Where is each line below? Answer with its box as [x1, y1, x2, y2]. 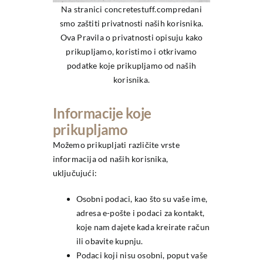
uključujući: [52, 168, 97, 178]
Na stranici [61, 4, 104, 14]
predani [173, 4, 202, 14]
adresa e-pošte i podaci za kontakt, [76, 208, 204, 218]
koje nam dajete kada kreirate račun [76, 222, 210, 232]
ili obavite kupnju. [76, 236, 143, 247]
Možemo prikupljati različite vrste [52, 140, 180, 150]
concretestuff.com [104, 4, 173, 14]
